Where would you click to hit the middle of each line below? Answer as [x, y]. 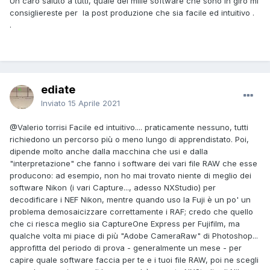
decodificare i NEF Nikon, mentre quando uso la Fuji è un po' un [130, 200]
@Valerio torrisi [38, 127]
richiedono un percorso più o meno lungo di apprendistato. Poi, [129, 140]
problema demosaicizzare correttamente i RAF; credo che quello [131, 212]
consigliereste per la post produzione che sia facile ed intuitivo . [132, 13]
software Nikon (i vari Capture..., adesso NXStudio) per [113, 188]
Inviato [55, 103]
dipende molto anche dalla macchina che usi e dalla [109, 152]
